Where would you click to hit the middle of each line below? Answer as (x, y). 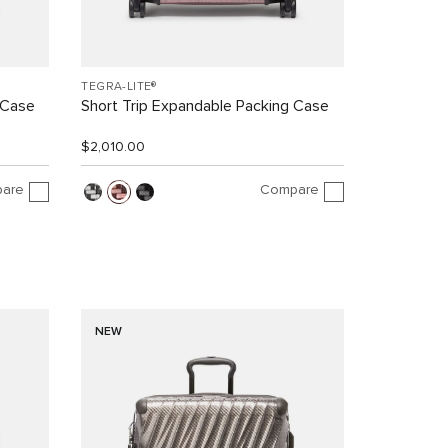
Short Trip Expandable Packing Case (205, 105)
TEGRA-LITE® (119, 86)
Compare (289, 190)
